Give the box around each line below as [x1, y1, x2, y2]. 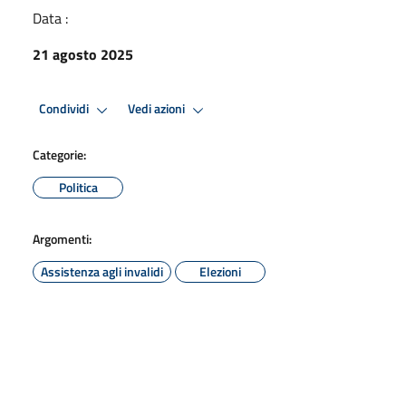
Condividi [39, 99, 92, 120]
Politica [58, 177, 98, 197]
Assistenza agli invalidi [41, 261, 163, 281]
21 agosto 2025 [33, 43, 133, 65]
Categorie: [33, 144, 86, 164]
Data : [33, 6, 68, 29]
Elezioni [199, 261, 241, 281]
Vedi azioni [128, 99, 188, 120]
